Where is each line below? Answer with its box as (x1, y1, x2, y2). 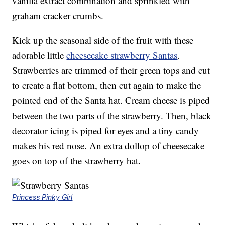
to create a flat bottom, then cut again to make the (12, 79, 201, 92)
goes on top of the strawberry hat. (12, 154, 141, 167)
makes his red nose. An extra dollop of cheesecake (12, 139, 205, 152)
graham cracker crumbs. (12, 9, 104, 22)
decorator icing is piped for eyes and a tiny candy (12, 124, 199, 137)
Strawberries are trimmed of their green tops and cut (12, 64, 210, 77)
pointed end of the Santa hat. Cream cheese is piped (12, 94, 210, 107)
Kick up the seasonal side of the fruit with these (12, 34, 194, 47)
